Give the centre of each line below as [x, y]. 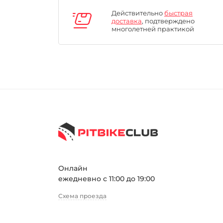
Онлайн [73, 168]
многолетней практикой [153, 29]
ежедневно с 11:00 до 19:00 [107, 178]
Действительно [138, 13]
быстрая [178, 13]
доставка [126, 21]
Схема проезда [82, 196]
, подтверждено [168, 21]
